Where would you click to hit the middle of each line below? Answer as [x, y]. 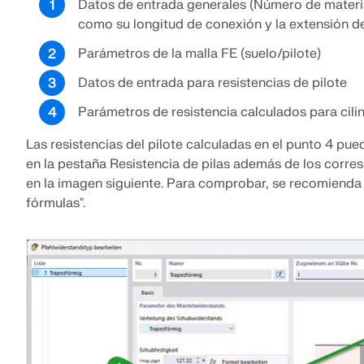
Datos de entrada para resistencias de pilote [212, 83]
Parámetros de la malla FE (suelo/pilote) [199, 54]
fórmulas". [56, 203]
